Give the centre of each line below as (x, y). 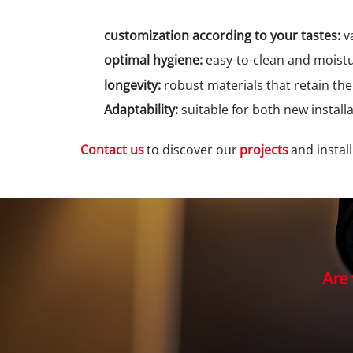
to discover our (192, 150)
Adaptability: (141, 110)
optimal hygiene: (153, 60)
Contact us (112, 150)
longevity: (132, 85)
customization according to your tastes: (222, 35)
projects (264, 150)
